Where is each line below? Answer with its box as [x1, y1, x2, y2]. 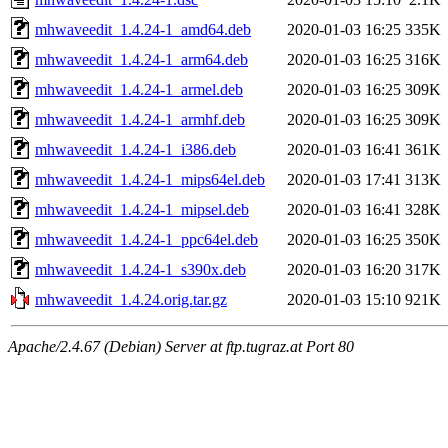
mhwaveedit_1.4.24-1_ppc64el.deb [35, 230, 258, 248]
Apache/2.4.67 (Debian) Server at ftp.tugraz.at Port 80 [8, 337, 354, 355]
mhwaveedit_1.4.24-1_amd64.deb [35, 20, 251, 38]
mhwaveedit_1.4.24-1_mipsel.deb [35, 200, 249, 218]
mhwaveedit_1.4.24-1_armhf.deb [35, 110, 245, 128]
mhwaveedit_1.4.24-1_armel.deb [35, 80, 243, 98]
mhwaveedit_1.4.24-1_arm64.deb [35, 50, 248, 68]
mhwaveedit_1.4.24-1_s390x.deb [35, 260, 246, 278]
